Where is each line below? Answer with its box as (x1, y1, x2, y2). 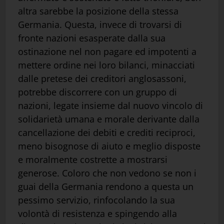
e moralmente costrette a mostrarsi (18, 153, 167, 165)
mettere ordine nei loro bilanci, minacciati (18, 58, 195, 71)
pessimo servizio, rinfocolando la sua (18, 193, 175, 206)
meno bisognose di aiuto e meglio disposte (18, 139, 200, 152)
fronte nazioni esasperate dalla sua (18, 31, 165, 44)
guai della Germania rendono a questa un (18, 180, 193, 192)
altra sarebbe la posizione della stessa (18, 4, 178, 17)
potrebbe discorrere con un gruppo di (18, 85, 177, 98)
